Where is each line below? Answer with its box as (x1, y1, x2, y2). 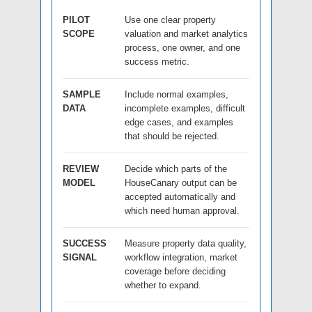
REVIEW (63, 163, 99, 174)
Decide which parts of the (125, 163, 227, 174)
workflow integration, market (125, 251, 237, 263)
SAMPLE (63, 88, 101, 100)
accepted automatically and (125, 191, 235, 202)
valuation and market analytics (125, 28, 248, 39)
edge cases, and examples (125, 116, 233, 127)
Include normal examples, (125, 88, 228, 100)
